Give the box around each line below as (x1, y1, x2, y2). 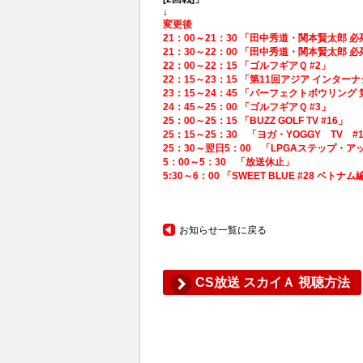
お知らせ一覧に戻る (179, 224, 267, 236)
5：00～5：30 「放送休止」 (163, 156, 294, 168)
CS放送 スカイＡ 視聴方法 (195, 275, 350, 289)
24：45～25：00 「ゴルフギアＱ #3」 (163, 100, 331, 113)
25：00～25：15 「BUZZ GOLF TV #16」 (163, 114, 348, 126)
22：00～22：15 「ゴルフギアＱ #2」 (163, 59, 331, 71)
